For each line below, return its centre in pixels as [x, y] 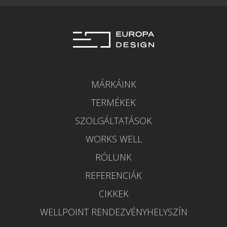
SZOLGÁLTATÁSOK [113, 120]
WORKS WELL [113, 139]
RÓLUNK [113, 157]
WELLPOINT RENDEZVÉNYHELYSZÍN [113, 212]
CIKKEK [113, 193]
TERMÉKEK [113, 102]
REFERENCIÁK [113, 175]
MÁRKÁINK [113, 84]
